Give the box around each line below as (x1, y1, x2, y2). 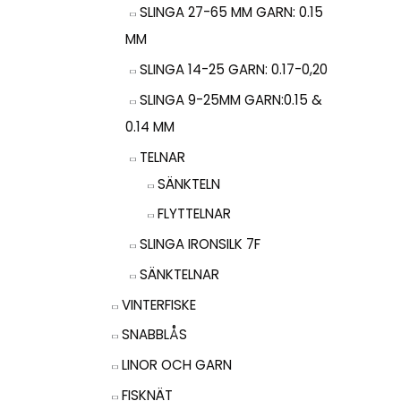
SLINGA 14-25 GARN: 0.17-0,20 (140, 60, 328, 80)
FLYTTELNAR (158, 204, 231, 224)
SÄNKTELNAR (140, 264, 219, 284)
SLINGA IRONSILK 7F (140, 235, 260, 254)
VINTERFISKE (122, 294, 196, 314)
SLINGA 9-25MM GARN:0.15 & (140, 90, 322, 109)
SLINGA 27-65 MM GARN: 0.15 (140, 3, 323, 22)
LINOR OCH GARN (122, 355, 232, 375)
